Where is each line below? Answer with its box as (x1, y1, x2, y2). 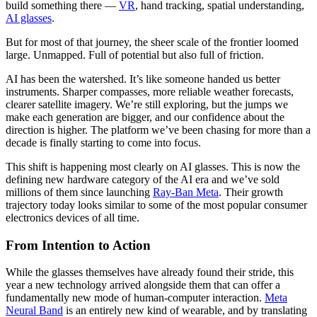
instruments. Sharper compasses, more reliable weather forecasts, (6, 85, 294, 98)
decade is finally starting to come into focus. (6, 136, 201, 149)
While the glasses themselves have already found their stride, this (6, 266, 294, 279)
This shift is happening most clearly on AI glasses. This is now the (6, 160, 300, 173)
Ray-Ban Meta (153, 185, 219, 198)
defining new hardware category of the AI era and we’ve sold (6, 173, 279, 185)
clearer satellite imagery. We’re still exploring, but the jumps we (6, 98, 288, 110)
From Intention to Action (6, 237, 151, 253)
